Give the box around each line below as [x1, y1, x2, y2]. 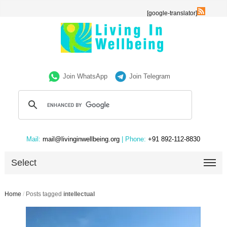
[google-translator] [147, 10, 198, 17]
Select [11, 158, 37, 168]
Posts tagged [25, 191, 63, 198]
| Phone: [122, 135, 146, 143]
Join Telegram [129, 72, 171, 80]
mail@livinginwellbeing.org [41, 135, 122, 143]
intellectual [63, 191, 95, 198]
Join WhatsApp [63, 72, 108, 80]
